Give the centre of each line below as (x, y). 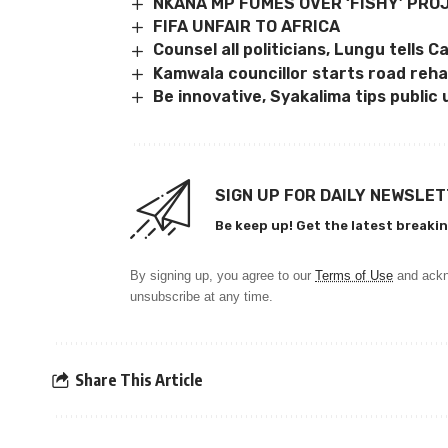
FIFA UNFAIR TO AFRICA (247, 27)
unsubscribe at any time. (201, 297)
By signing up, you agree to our (222, 276)
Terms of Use (354, 276)
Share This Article (139, 379)
